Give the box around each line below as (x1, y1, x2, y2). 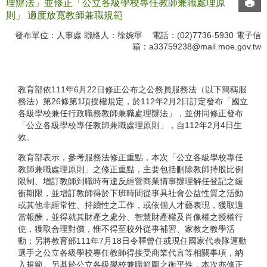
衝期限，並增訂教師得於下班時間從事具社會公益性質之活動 (18, 188, 243, 198)
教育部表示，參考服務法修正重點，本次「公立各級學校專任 (18, 153, 243, 163)
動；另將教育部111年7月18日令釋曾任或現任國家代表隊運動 (18, 236, 247, 246)
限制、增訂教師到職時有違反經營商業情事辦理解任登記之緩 (18, 176, 243, 187)
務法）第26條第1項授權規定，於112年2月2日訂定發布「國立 (18, 96, 248, 106)
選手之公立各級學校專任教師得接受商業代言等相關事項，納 (18, 248, 243, 258)
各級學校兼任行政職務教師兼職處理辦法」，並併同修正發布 (18, 108, 243, 118)
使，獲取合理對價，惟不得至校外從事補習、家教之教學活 (18, 224, 235, 234)
